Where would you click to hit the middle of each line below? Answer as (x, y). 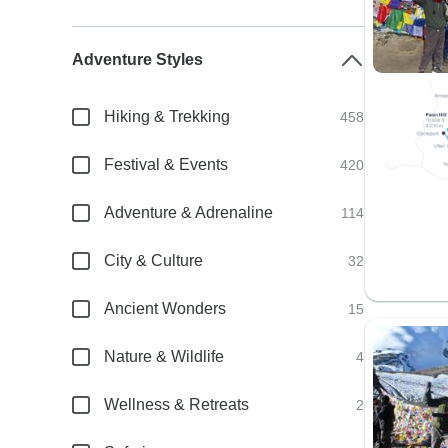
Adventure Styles (138, 59)
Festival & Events (166, 164)
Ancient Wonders (165, 308)
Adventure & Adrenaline (189, 212)
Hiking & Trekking (167, 116)
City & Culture (154, 260)
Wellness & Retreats (177, 404)
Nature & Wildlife (164, 356)
